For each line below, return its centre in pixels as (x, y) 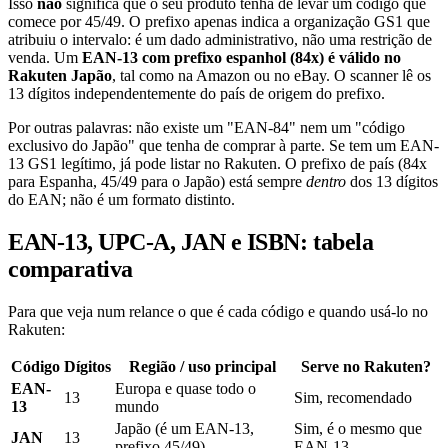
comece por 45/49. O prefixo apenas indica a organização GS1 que (219, 22)
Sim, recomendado (353, 397)
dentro (326, 182)
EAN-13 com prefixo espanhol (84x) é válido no (241, 58)
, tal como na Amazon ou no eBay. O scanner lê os (271, 76)
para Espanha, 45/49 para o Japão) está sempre (157, 182)
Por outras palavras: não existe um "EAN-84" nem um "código (206, 128)
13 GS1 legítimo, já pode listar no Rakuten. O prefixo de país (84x (217, 164)
